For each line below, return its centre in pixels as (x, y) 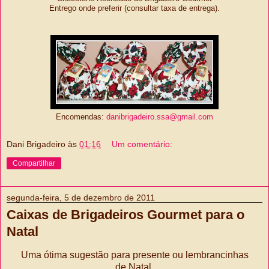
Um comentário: (142, 144)
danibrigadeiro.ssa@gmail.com (160, 117)
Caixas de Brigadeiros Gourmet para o (125, 214)
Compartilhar (34, 163)
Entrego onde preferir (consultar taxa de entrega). (134, 9)
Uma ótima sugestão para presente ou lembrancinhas (134, 255)
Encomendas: (81, 117)
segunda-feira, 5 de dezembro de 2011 (81, 197)
